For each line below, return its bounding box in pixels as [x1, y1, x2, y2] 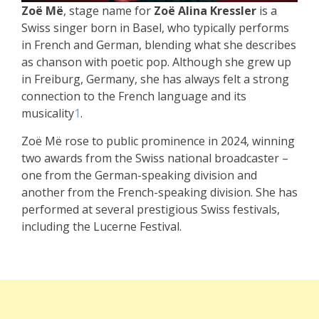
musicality [21, 105, 74, 122]
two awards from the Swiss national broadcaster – [21, 150, 288, 167]
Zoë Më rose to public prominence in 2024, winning [21, 133, 295, 150]
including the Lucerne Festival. [21, 219, 182, 235]
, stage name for [63, 3, 154, 19]
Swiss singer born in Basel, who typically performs [21, 20, 289, 36]
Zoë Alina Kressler [154, 3, 256, 19]
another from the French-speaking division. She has [21, 184, 298, 201]
